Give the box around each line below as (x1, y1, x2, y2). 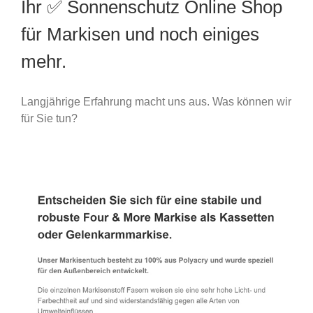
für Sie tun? (21, 112, 78, 124)
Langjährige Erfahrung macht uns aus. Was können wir (21, 95, 291, 108)
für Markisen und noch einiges (21, 23, 259, 45)
